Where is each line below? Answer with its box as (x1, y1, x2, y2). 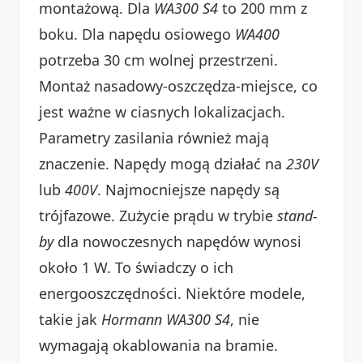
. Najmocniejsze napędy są (97, 179, 280, 199)
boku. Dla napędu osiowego (39, 23, 235, 44)
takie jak (39, 309, 101, 329)
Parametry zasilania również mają (39, 127, 269, 147)
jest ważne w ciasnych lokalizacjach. (39, 101, 285, 122)
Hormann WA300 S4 (101, 309, 230, 329)
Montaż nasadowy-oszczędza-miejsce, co (39, 75, 318, 96)
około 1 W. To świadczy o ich (39, 257, 233, 277)
